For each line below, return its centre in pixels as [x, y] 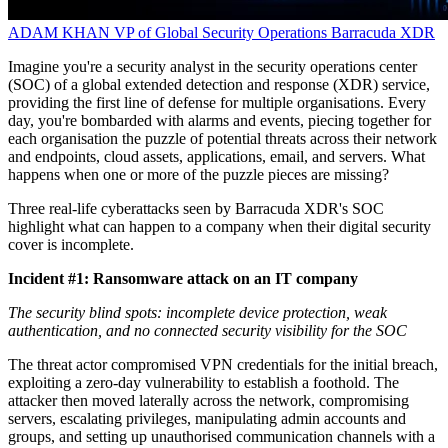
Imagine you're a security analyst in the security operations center [212, 67]
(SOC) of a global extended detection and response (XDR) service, [219, 85]
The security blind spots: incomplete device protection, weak [197, 313]
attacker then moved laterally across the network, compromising [208, 401]
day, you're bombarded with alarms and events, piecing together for [219, 121]
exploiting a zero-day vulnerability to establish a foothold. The [203, 383]
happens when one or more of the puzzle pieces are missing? [198, 175]
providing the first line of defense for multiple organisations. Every [217, 103]
